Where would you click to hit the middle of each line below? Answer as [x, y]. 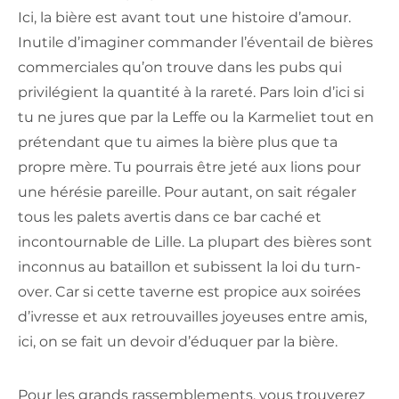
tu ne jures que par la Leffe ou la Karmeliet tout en [196, 117]
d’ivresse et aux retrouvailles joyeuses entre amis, [192, 317]
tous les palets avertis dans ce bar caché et [170, 217]
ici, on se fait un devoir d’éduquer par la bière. [178, 342]
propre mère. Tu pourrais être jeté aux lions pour [189, 167]
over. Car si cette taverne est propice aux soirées [189, 292]
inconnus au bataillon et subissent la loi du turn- [189, 267]
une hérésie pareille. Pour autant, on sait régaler [187, 192]
